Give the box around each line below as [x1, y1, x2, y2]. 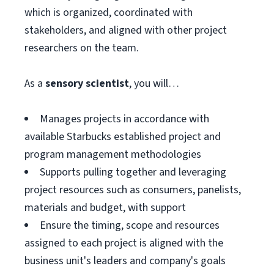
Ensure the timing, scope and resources [40, 218, 220, 233]
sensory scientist [45, 76, 129, 91]
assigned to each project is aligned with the [24, 235, 223, 251]
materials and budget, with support [24, 200, 186, 215]
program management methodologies [24, 147, 201, 162]
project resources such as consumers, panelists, [24, 182, 241, 198]
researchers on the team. [24, 40, 139, 56]
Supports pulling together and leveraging [40, 165, 226, 180]
